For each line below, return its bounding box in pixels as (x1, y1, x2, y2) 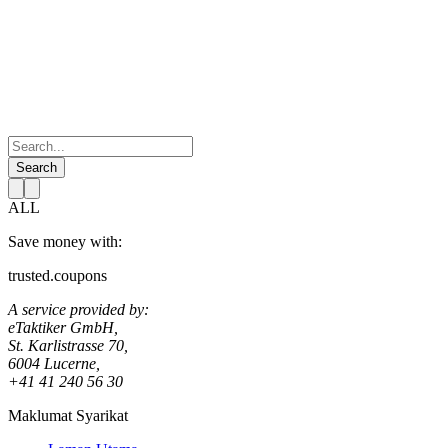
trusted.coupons (8, 267, 107, 284)
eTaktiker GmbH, (8, 319, 118, 336)
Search (16, 160, 57, 175)
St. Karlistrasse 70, (8, 337, 128, 354)
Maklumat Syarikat (8, 407, 128, 424)
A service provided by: (8, 301, 149, 318)
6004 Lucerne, (8, 355, 100, 372)
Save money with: (8, 233, 122, 250)
